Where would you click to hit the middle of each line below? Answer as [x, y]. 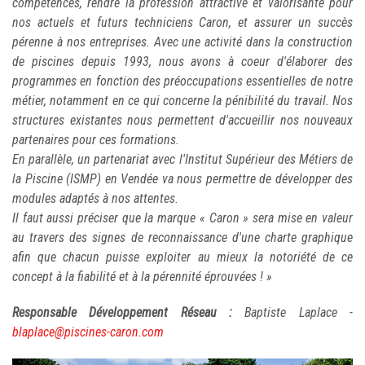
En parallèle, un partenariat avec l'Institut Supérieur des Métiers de [182, 160]
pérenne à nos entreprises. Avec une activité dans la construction [182, 42]
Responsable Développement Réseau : [122, 313]
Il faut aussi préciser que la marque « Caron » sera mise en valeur [182, 218]
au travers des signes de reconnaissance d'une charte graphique [182, 238]
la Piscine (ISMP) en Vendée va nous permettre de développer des [182, 179]
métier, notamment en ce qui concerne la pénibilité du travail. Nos [182, 101]
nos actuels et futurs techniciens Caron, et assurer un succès [182, 23]
